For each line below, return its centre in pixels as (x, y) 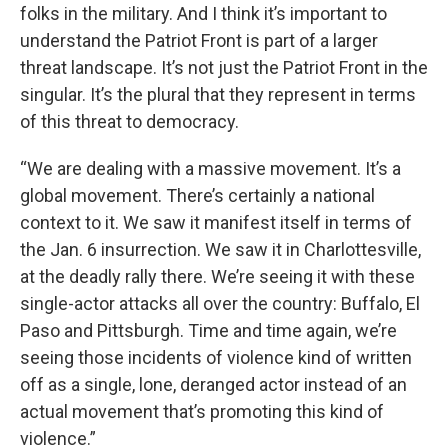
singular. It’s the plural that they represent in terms (218, 94)
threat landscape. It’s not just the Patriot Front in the (224, 67)
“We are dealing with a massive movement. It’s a (210, 168)
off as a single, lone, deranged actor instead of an (213, 384)
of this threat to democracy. (129, 121)
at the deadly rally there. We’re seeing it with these (217, 276)
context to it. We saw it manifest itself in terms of (216, 222)
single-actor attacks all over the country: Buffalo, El (220, 303)
